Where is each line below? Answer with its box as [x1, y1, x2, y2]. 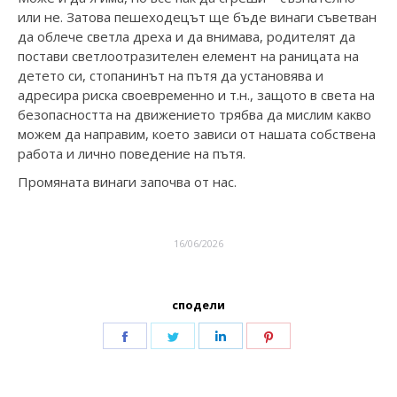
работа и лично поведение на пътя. [18, 144, 253, 163]
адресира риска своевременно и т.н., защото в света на [18, 86, 375, 105]
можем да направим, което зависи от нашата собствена [18, 125, 376, 144]
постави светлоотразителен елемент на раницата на [18, 47, 359, 66]
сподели [172, 297, 225, 314]
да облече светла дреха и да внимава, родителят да [18, 27, 355, 46]
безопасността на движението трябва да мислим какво [18, 105, 371, 124]
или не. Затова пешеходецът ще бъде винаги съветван [18, 8, 377, 27]
